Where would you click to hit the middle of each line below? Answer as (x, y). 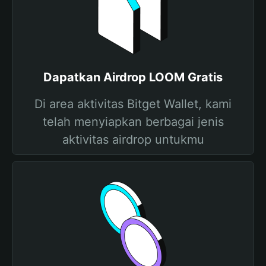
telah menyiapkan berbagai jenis (133, 122)
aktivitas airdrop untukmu (133, 140)
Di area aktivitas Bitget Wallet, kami (133, 104)
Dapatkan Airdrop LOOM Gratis (133, 77)
